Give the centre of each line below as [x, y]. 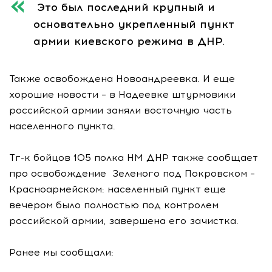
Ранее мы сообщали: [63, 252]
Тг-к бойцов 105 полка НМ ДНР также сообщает [134, 158]
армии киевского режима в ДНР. [129, 41]
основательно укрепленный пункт [134, 24]
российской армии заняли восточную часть [121, 110]
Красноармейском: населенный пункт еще [117, 189]
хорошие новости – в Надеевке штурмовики [122, 94]
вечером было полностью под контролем [114, 205]
